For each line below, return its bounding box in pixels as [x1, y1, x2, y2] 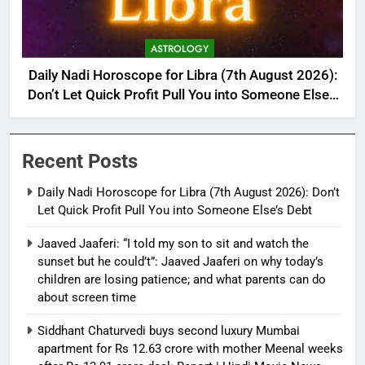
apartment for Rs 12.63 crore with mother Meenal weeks [37, 341, 343, 356]
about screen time [37, 289, 136, 305]
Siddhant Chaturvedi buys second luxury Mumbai [37, 323, 300, 338]
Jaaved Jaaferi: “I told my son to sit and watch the [37, 235, 309, 251]
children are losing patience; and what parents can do [37, 271, 326, 287]
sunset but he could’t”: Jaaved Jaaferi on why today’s [37, 253, 323, 269]
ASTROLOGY [151, 41, 209, 56]
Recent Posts [22, 149, 138, 173]
